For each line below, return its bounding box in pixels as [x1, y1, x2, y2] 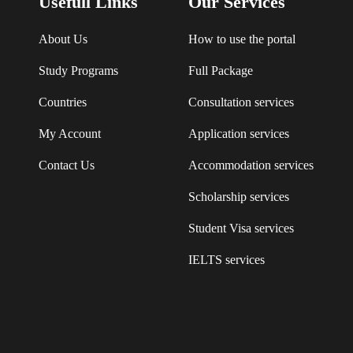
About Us [39, 32, 87, 46]
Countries [39, 95, 87, 109]
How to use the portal [188, 32, 295, 46]
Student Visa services [188, 221, 294, 235]
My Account [39, 127, 101, 140]
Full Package [188, 64, 253, 77]
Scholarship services [188, 190, 289, 203]
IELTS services [188, 253, 265, 266]
